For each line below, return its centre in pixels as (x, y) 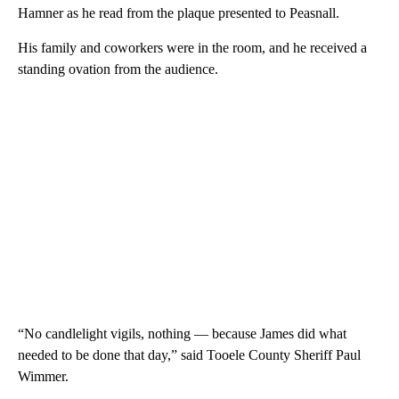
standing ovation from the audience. (118, 69)
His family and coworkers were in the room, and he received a (192, 47)
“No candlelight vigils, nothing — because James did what (182, 333)
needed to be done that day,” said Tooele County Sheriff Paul (189, 354)
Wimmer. (43, 376)
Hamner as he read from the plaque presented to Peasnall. (179, 12)
